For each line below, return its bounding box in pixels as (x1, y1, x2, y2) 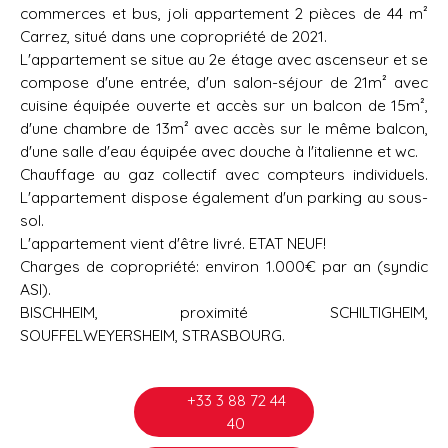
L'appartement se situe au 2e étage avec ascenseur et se (20, 49, 428, 70)
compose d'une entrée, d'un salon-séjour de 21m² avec (20, 72, 428, 93)
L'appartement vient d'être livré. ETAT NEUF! (20, 233, 326, 254)
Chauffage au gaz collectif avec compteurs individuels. (20, 164, 428, 185)
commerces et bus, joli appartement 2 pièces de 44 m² (20, 3, 428, 24)
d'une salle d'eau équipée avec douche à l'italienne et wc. (20, 141, 418, 162)
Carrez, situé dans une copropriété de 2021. (20, 26, 327, 47)
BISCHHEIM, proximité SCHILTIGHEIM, (20, 302, 428, 323)
